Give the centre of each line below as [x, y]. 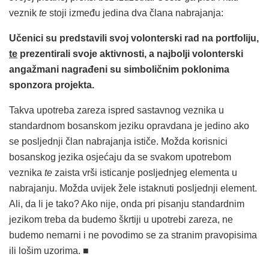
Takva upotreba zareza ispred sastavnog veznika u [116, 110]
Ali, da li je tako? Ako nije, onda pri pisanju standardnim [127, 204]
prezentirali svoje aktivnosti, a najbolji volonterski [130, 54]
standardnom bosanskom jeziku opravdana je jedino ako [129, 126]
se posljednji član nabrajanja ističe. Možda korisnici [118, 142]
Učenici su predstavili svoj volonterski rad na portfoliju [133, 38]
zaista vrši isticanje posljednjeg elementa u [145, 173]
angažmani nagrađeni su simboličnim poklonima [119, 70]
